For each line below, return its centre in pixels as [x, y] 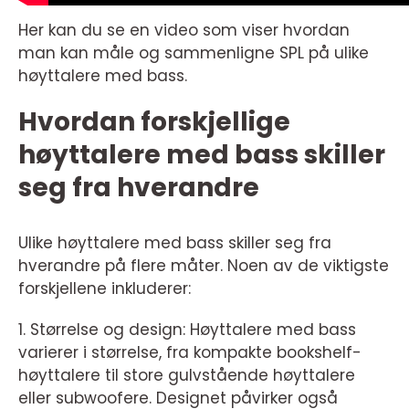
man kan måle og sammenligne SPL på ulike [194, 53]
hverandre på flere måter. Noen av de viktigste [204, 266]
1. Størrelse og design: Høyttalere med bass [187, 330]
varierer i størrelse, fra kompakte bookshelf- [190, 353]
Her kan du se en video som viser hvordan [184, 31]
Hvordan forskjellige [154, 122]
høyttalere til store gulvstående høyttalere [187, 376]
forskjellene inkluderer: [105, 289]
